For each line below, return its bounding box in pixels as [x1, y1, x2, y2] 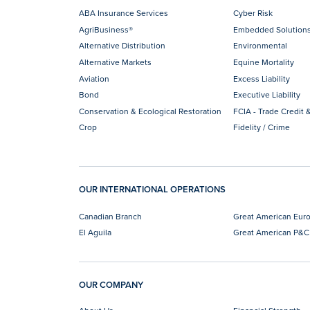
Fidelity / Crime [233, 121, 291, 134]
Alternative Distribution [79, 39, 165, 52]
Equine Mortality [233, 55, 295, 68]
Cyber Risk [233, 7, 273, 19]
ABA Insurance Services [79, 7, 168, 19]
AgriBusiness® [79, 23, 133, 35]
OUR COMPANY [79, 278, 143, 292]
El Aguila [79, 226, 111, 239]
